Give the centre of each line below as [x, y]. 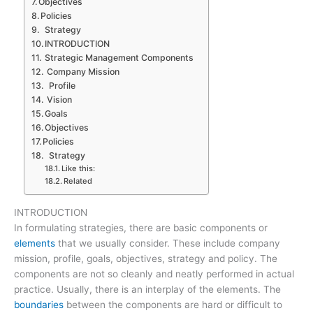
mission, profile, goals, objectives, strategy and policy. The [146, 259]
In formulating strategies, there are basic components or [141, 228]
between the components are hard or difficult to [173, 305]
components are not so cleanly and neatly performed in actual [154, 274]
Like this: [79, 169]
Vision [58, 100]
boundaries [39, 305]
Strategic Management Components [118, 58]
